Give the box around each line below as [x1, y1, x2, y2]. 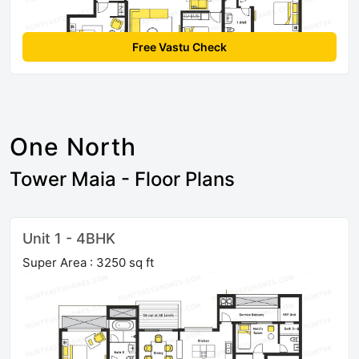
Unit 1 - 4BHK [22, 230, 115, 248]
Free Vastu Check [132, 40, 227, 54]
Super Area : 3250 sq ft [22, 255, 154, 271]
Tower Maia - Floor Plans [10, 167, 235, 192]
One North [10, 132, 136, 162]
